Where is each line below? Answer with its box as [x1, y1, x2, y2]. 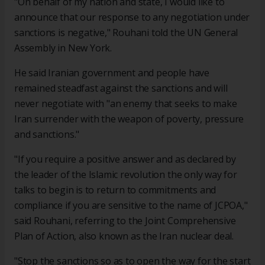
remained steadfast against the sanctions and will [14, 82, 228, 95]
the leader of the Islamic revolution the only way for [14, 168, 237, 182]
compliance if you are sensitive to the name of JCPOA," [14, 199, 248, 212]
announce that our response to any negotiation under [14, 11, 250, 24]
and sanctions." [14, 128, 80, 141]
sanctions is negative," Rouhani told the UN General [14, 26, 238, 40]
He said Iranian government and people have [14, 66, 209, 80]
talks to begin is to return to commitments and [14, 183, 216, 197]
